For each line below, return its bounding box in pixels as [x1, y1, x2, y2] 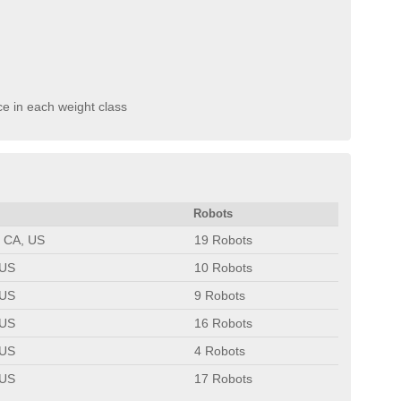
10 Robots [194, 260, 252, 275]
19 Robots [194, 232, 252, 247]
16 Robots [194, 315, 252, 330]
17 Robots [194, 371, 252, 386]
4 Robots [194, 343, 245, 358]
